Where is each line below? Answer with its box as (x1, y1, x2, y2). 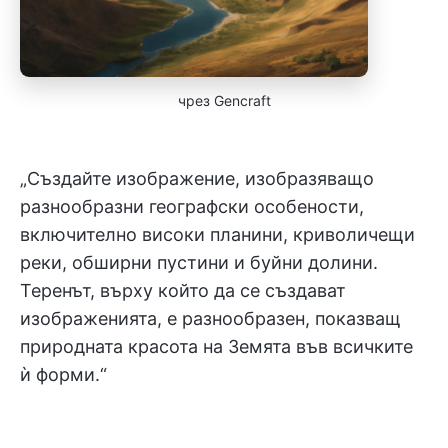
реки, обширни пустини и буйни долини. (20, 252, 378, 273)
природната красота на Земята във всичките (20, 336, 413, 357)
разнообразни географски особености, (20, 196, 364, 217)
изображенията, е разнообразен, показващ (20, 308, 401, 329)
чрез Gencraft (177, 92, 271, 109)
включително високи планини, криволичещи (20, 224, 415, 245)
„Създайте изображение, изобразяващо (20, 168, 374, 189)
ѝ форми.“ (20, 364, 107, 385)
